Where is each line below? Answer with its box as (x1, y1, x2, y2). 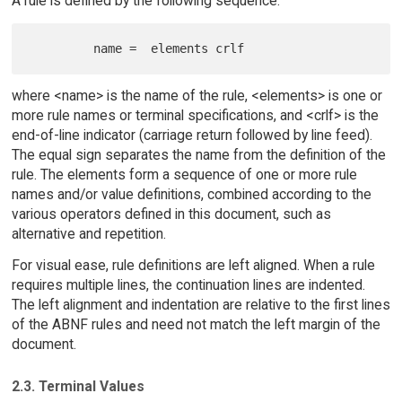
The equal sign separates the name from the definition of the (11, 146, 386, 164)
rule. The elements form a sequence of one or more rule (11, 166, 357, 184)
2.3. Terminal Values (11, 377, 144, 395)
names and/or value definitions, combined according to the (11, 186, 371, 204)
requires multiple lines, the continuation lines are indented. (11, 276, 365, 294)
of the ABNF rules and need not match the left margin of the (11, 316, 380, 334)
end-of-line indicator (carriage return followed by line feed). (11, 127, 372, 144)
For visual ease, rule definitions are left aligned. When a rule (11, 257, 375, 275)
